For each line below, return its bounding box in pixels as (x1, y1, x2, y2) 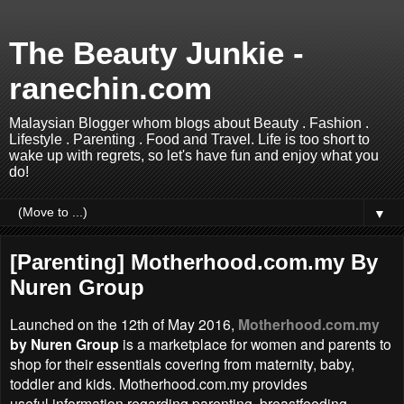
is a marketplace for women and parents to (119, 333, 391, 353)
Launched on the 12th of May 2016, (10, 313, 238, 334)
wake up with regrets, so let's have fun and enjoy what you (9, 148, 379, 163)
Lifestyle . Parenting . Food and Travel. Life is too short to (9, 132, 370, 147)
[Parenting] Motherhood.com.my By (10, 250, 378, 274)
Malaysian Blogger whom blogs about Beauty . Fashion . (9, 115, 369, 131)
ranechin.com (9, 71, 212, 106)
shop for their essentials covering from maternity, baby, (10, 353, 354, 373)
